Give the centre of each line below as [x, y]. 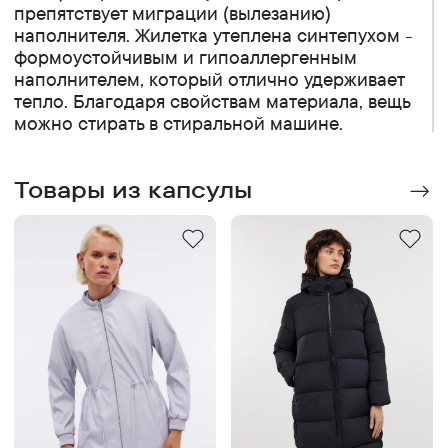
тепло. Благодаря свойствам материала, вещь [212, 100]
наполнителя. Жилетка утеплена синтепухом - [214, 34]
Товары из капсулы [133, 189]
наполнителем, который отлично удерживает [209, 78]
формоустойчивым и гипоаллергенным [186, 56]
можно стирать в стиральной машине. [181, 122]
